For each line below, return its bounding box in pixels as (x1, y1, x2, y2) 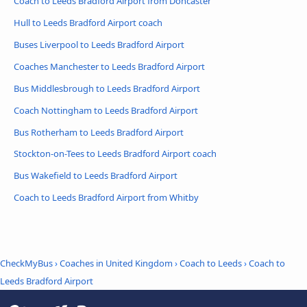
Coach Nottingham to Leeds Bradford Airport (14, 103, 198, 116)
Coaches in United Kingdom (60, 256, 173, 269)
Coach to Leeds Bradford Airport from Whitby (14, 191, 199, 204)
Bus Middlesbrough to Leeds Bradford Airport (14, 82, 200, 95)
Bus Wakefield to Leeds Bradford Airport (14, 169, 177, 182)
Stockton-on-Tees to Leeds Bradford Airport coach (14, 147, 217, 160)
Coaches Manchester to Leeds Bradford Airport (14, 60, 205, 73)
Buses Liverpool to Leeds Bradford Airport (14, 38, 184, 51)
